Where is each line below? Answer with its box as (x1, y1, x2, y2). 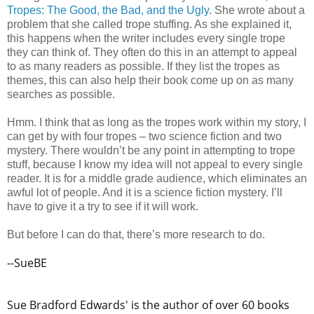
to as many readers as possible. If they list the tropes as (7, 60, 280, 73)
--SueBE (7, 255, 47, 271)
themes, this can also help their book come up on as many (7, 74, 294, 87)
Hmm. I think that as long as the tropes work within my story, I (7, 116, 306, 129)
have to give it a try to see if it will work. (7, 200, 201, 213)
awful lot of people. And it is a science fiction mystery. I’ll (7, 186, 282, 199)
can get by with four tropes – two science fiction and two (7, 130, 282, 143)
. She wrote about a (209, 4, 305, 17)
